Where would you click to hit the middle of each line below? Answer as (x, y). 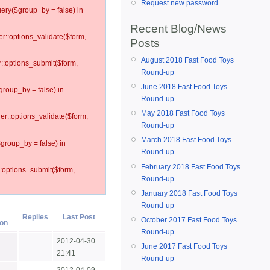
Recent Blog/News (178, 28)
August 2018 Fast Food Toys (187, 60)
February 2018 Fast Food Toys (191, 167)
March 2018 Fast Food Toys (186, 140)
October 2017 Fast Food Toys (189, 220)
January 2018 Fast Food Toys (189, 193)
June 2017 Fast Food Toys (184, 247)
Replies (35, 217)
